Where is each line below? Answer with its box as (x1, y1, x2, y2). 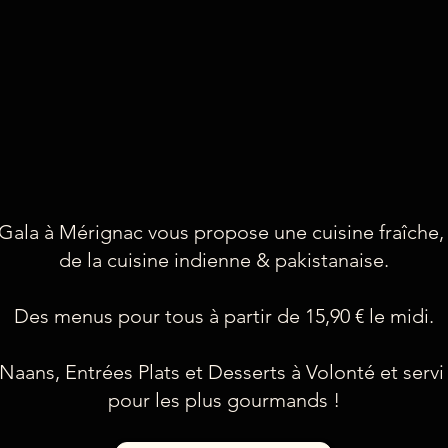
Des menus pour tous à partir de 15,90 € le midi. (13, 303, 434, 328)
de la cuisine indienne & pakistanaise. (58, 247, 389, 272)
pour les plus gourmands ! (107, 387, 340, 412)
